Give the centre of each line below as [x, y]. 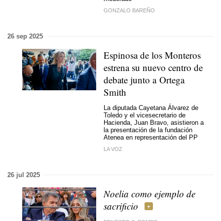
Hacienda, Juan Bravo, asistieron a [154, 123]
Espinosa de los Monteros [152, 55]
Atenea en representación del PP [151, 137]
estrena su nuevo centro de [153, 67]
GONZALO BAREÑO [129, 10]
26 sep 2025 [25, 36]
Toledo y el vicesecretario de [145, 115]
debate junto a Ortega [144, 79]
